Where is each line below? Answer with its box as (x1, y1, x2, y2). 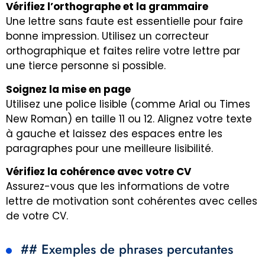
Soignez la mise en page (6, 82, 131, 96)
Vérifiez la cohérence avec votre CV (6, 164, 191, 179)
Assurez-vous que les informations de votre (6, 179, 230, 194)
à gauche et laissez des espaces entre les (6, 126, 222, 141)
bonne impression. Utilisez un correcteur (6, 29, 209, 44)
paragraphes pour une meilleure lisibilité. (6, 141, 213, 156)
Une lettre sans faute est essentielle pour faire (6, 14, 243, 29)
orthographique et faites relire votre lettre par (6, 44, 240, 59)
